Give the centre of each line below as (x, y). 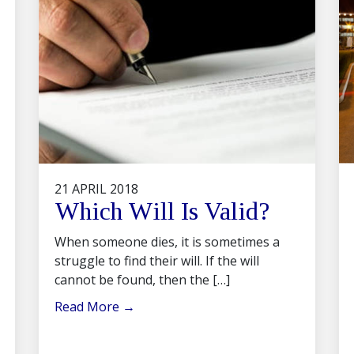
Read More (88, 307)
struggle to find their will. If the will (157, 261)
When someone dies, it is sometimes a (167, 242)
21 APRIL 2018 (96, 189)
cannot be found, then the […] (142, 280)
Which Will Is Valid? (162, 211)
